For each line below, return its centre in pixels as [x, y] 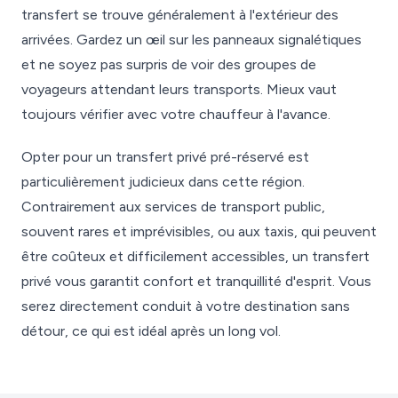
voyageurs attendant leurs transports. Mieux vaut [179, 89]
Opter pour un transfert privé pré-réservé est [165, 157]
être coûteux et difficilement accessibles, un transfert [195, 256]
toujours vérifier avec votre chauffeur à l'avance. [176, 114]
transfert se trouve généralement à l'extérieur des [180, 15]
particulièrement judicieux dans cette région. [163, 182]
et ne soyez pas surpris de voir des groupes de [169, 64]
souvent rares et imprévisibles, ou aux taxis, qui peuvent [199, 231]
